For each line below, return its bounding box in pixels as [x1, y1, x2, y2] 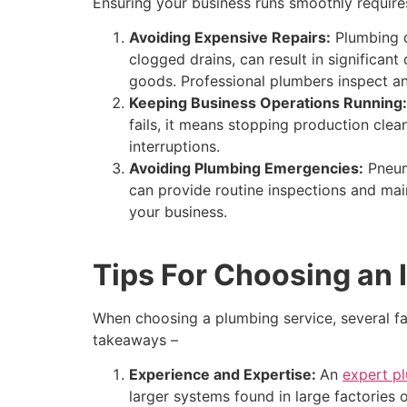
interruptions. [129, 137, 220, 156]
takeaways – [93, 330, 178, 349]
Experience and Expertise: [129, 364, 320, 383]
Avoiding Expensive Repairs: [129, 28, 331, 47]
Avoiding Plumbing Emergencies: [129, 159, 363, 178]
